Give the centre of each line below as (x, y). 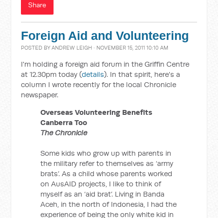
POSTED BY (36, 48)
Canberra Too (64, 122)
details (93, 74)
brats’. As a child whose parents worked (107, 173)
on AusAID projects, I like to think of (101, 184)
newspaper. (40, 95)
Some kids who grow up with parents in (106, 153)
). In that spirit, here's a (142, 74)
